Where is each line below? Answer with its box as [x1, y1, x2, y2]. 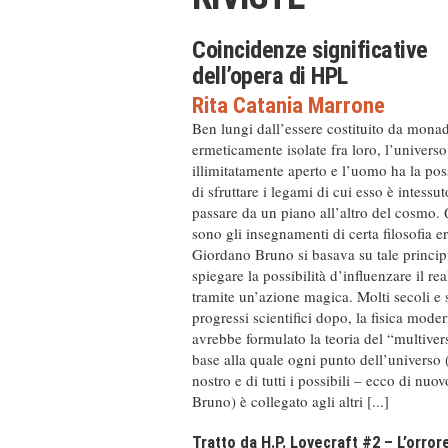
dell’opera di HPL [192, 62, 348, 91]
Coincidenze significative [192, 36, 429, 65]
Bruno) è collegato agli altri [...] [192, 391, 389, 412]
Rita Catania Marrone [192, 92, 385, 119]
